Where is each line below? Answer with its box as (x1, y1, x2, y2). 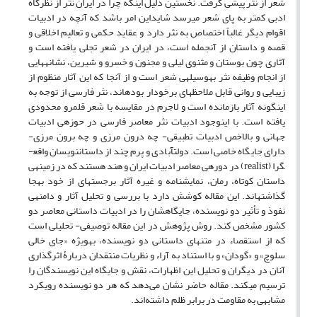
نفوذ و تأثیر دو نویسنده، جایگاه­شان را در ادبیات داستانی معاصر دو (28, 201, 285, 221)
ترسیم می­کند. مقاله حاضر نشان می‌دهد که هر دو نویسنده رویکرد (28, 275, 285, 295)
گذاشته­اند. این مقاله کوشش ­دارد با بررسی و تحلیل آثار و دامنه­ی (28, 186, 285, 206)
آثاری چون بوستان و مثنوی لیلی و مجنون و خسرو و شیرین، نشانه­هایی (28, 52, 285, 72)
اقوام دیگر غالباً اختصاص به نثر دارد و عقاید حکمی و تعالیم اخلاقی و (28, 23, 285, 42)
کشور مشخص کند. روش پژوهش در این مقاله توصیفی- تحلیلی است (28, 216, 285, 236)
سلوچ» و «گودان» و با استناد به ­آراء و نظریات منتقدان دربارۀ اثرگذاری (28, 246, 285, 265)
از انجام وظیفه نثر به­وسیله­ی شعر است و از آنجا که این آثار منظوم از (28, 67, 285, 87)
